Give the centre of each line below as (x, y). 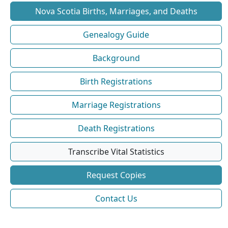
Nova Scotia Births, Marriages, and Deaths (116, 11)
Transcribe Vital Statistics (116, 152)
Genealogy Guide (116, 35)
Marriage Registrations (116, 105)
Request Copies (116, 175)
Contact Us (116, 199)
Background (116, 58)
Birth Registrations (116, 82)
